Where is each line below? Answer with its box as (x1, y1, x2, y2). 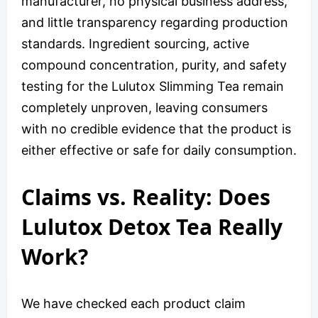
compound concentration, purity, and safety (21, 57, 287, 72)
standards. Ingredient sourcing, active (21, 35, 249, 51)
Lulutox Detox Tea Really (21, 212, 283, 241)
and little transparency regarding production (21, 14, 288, 30)
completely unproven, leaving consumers (21, 99, 268, 115)
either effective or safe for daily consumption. (21, 142, 297, 158)
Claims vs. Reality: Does (21, 182, 270, 212)
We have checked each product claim (21, 295, 246, 311)
